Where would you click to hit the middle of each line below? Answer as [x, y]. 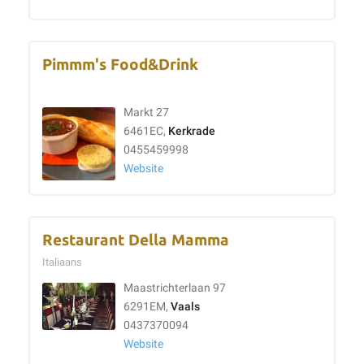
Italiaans [65, 262]
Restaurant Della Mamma [136, 240]
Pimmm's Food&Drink [120, 65]
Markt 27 [146, 113]
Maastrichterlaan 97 [175, 288]
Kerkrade [192, 131]
